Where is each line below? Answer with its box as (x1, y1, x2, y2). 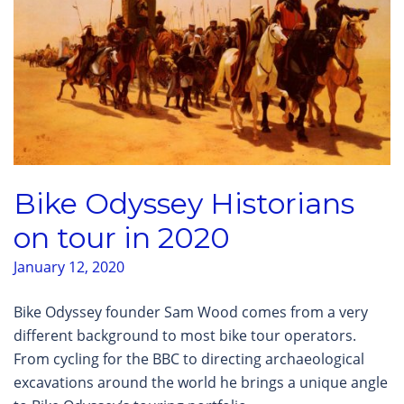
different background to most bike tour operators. (14, 325, 356, 345)
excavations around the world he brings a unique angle (14, 372, 388, 392)
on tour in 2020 (14, 219, 230, 255)
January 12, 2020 (14, 256, 124, 277)
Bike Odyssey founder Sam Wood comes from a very (14, 301, 368, 322)
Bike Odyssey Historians (14, 185, 354, 221)
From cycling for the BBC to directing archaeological (14, 348, 364, 369)
